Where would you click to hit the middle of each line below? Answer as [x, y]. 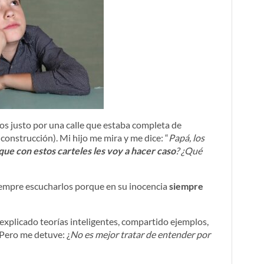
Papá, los [187, 138]
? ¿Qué [189, 151]
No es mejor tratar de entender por [140, 234]
